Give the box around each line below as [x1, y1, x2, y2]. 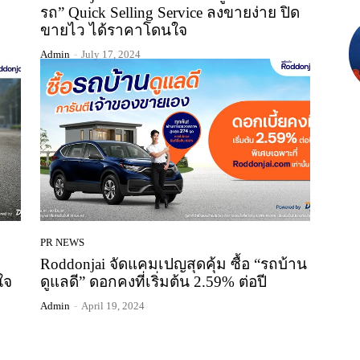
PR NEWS [40, 235, 84, 248]
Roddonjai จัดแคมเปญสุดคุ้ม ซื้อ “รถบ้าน [40, 255, 307, 272]
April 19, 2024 [81, 299, 145, 312]
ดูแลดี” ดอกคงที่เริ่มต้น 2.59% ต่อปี [40, 272, 267, 290]
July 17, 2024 [81, 48, 141, 61]
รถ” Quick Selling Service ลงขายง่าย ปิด [40, 4, 300, 22]
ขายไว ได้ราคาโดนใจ [40, 22, 187, 39]
